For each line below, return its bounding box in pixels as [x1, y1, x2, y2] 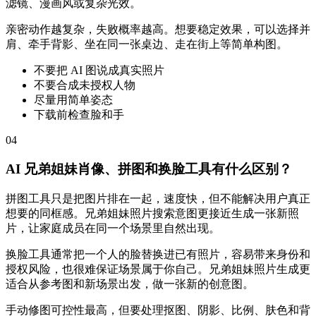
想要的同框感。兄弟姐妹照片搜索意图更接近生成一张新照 [6, 207, 299, 219]
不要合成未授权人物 [34, 79, 135, 92]
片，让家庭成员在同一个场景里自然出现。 [6, 221, 220, 234]
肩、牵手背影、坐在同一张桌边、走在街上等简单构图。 [6, 38, 288, 51]
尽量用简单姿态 [34, 94, 113, 107]
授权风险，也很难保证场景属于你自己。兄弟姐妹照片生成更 [6, 262, 310, 275]
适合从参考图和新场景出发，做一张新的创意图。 [6, 277, 254, 290]
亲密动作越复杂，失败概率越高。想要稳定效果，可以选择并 [6, 23, 310, 36]
